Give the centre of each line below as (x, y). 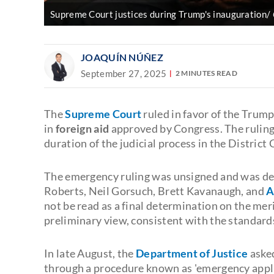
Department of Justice (192, 253)
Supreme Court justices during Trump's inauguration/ (161, 14)
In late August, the (90, 253)
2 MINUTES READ (206, 73)
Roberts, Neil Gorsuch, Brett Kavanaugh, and (155, 191)
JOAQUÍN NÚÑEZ (122, 57)
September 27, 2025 (124, 73)
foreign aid (83, 128)
